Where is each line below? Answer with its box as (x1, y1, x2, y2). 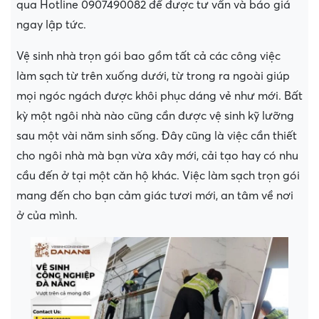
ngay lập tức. (16, 18, 86, 31)
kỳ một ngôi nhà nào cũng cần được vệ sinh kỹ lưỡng (16, 109, 294, 122)
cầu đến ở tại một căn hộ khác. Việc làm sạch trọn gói (16, 169, 300, 182)
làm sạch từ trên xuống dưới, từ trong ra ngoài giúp (16, 69, 290, 83)
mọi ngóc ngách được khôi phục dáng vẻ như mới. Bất (16, 89, 303, 103)
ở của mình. (16, 209, 80, 222)
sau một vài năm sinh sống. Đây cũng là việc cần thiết (16, 129, 297, 142)
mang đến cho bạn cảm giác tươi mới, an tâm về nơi (16, 189, 293, 202)
